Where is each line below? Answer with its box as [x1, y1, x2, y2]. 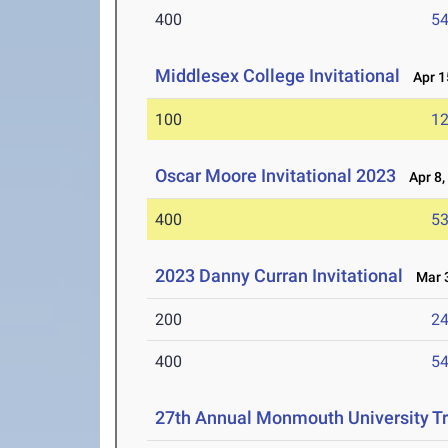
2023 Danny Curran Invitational [155, 265, 404, 287]
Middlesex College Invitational [155, 65, 401, 87]
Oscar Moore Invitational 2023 [155, 165, 397, 187]
